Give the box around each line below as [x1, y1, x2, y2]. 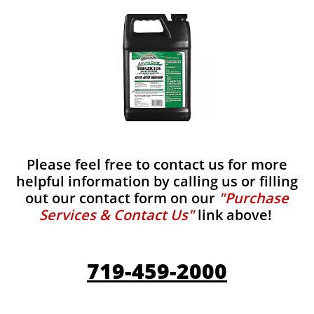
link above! [193, 205, 275, 224]
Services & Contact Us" [39, 205, 194, 224]
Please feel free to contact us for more [27, 155, 287, 174]
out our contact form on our [25, 189, 219, 207]
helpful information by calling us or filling [16, 172, 298, 191]
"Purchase [219, 189, 289, 207]
